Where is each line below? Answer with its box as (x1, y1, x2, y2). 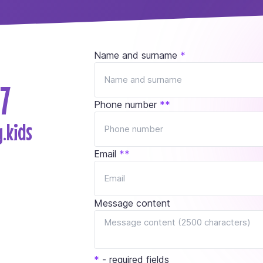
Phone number (94, 98, 157, 110)
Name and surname (94, 49, 177, 61)
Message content (94, 197, 170, 209)
